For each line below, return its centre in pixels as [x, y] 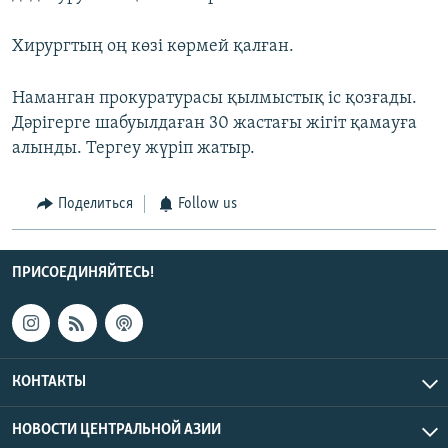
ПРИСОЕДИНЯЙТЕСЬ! [83, 272]
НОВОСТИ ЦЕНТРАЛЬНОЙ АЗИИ [116, 430]
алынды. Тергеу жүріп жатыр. [133, 149]
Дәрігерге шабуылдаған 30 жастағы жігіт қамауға [214, 124]
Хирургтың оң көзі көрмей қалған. [153, 47]
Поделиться [95, 204]
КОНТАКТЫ [49, 382]
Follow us [207, 204]
